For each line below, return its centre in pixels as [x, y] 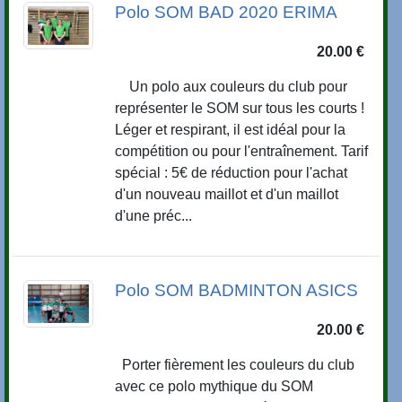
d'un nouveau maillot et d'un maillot [227, 195]
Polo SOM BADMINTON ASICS [237, 291]
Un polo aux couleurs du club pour [232, 87]
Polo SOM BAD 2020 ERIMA [227, 13]
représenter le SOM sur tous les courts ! [240, 109]
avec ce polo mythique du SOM [214, 387]
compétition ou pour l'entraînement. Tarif [242, 152]
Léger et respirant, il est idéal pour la [231, 130]
